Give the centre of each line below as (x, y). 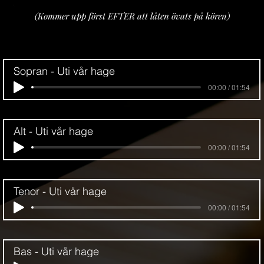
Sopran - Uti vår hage (64, 71)
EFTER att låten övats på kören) (169, 16)
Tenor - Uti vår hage (60, 191)
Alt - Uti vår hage (53, 131)
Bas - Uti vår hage (56, 251)
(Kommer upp (61, 16)
